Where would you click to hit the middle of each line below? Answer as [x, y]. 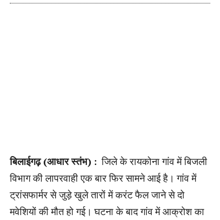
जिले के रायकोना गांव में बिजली [153, 161]
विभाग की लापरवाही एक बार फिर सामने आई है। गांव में [103, 178]
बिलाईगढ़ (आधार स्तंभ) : [55, 161]
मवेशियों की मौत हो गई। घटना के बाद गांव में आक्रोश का [107, 211]
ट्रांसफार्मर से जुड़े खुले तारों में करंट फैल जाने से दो [97, 195]
